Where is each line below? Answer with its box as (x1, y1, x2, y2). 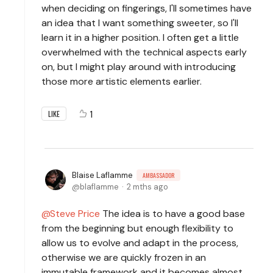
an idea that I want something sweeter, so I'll (41, 16, 238, 29)
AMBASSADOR (143, 170, 174, 180)
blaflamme (80, 181, 119, 192)
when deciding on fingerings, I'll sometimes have (41, 1, 252, 15)
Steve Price (50, 207, 100, 220)
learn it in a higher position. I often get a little (41, 30, 239, 44)
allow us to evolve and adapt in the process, (41, 236, 238, 249)
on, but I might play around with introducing (41, 60, 236, 73)
